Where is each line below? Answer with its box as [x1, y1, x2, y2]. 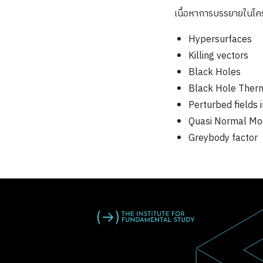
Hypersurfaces [188, 32, 252, 48]
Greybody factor [188, 130, 258, 146]
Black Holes [188, 65, 241, 80]
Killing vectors [188, 48, 248, 64]
